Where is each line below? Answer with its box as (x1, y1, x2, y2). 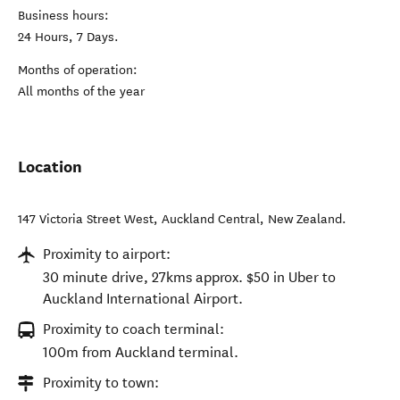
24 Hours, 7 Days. (18, 29, 119, 45)
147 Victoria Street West (18, 212, 154, 227)
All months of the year (18, 84, 145, 99)
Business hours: (18, 8, 109, 23)
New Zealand (268, 212, 342, 227)
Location (18, 156, 82, 177)
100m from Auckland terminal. (43, 344, 238, 361)
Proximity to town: (43, 374, 159, 391)
